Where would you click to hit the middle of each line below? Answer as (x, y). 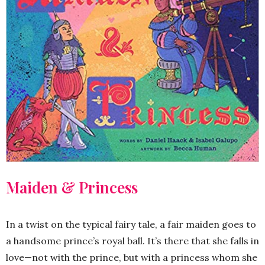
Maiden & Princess (72, 188)
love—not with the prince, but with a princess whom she (132, 258)
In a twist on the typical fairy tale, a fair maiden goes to (131, 224)
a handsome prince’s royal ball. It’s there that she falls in (132, 241)
